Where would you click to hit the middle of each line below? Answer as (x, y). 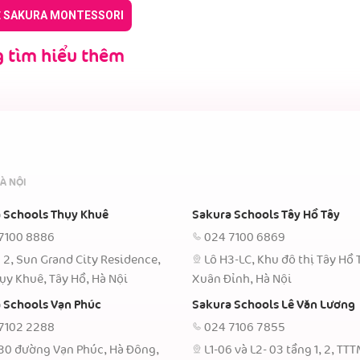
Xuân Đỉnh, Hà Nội (241, 279)
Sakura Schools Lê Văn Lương (273, 305)
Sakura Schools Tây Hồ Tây (266, 215)
